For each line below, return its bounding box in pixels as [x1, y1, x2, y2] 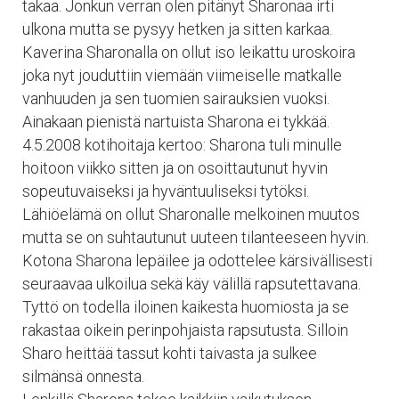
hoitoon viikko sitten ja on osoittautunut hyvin [22, 158, 328, 177]
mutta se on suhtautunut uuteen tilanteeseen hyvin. [22, 227, 369, 247]
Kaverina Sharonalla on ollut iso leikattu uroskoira [22, 42, 355, 61]
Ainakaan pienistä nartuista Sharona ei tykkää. [22, 111, 330, 131]
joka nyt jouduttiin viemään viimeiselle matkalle [22, 65, 342, 85]
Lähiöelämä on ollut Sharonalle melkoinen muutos [22, 204, 360, 224]
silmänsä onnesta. [22, 366, 144, 386]
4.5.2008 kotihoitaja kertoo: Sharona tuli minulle [22, 134, 342, 154]
